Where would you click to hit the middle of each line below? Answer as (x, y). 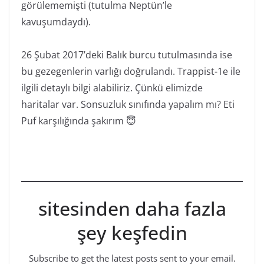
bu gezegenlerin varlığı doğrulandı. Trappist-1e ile (131, 71)
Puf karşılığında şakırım (74, 121)
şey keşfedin (132, 232)
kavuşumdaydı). (56, 22)
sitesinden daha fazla (132, 208)
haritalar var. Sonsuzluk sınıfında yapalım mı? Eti (128, 104)
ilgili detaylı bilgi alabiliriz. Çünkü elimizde (112, 88)
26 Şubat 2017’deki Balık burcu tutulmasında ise (127, 55)
